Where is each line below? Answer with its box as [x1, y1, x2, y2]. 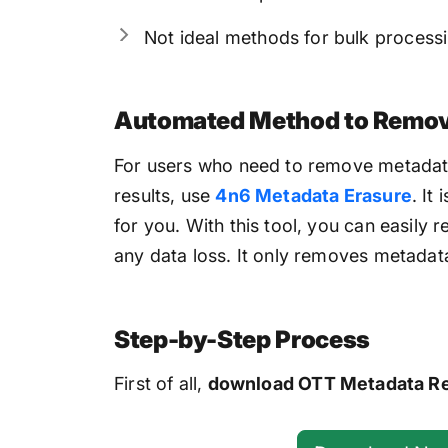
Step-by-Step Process [114, 324, 370, 354]
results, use [114, 184, 216, 206]
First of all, [114, 373, 208, 395]
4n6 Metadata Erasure [215, 184, 412, 206]
